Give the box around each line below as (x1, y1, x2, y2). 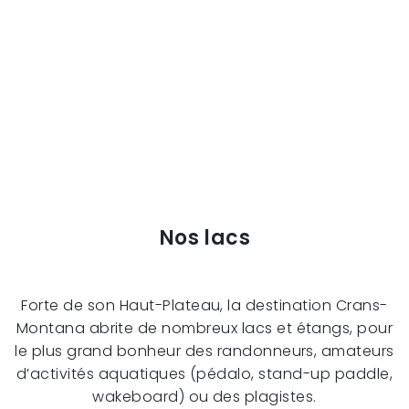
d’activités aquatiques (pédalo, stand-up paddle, (16, 362, 393, 384)
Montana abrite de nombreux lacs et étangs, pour (16, 317, 393, 339)
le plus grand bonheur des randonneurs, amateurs (15, 340, 394, 362)
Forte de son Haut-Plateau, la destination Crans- (21, 294, 388, 316)
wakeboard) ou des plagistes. (92, 385, 317, 407)
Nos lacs (158, 223, 251, 252)
